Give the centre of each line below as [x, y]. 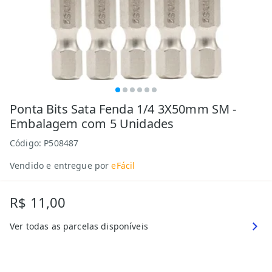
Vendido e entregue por [59, 165]
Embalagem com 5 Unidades [92, 124]
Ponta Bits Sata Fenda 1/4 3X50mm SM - [123, 109]
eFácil [123, 165]
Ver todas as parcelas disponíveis [79, 226]
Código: [27, 143]
